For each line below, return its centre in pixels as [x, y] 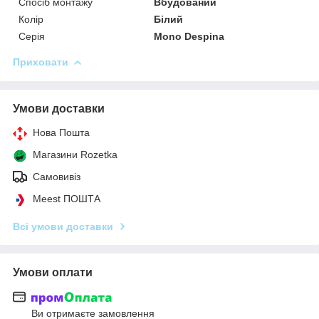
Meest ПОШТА [67, 198]
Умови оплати [53, 272]
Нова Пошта [61, 132]
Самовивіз [57, 176]
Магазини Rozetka [75, 154]
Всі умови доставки [63, 226]
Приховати [41, 62]
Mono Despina [189, 36]
